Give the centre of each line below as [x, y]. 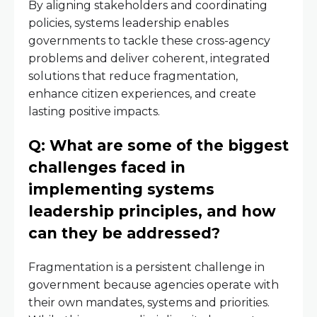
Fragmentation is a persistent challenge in [146, 267]
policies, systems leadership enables [128, 23]
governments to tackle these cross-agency [149, 41]
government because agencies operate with [154, 285]
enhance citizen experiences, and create [142, 94]
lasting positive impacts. [94, 112]
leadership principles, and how [152, 212]
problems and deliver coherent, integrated [149, 59]
